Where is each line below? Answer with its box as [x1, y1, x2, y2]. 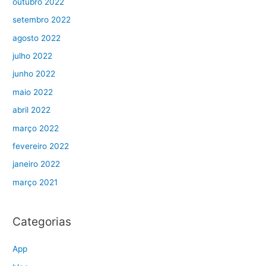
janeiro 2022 [12, 159, 61, 169]
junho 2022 [12, 69, 56, 79]
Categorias [12, 214, 72, 229]
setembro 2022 [12, 15, 71, 25]
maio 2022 [12, 87, 53, 97]
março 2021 [12, 177, 58, 187]
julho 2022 [12, 50, 53, 61]
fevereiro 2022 [12, 141, 69, 151]
